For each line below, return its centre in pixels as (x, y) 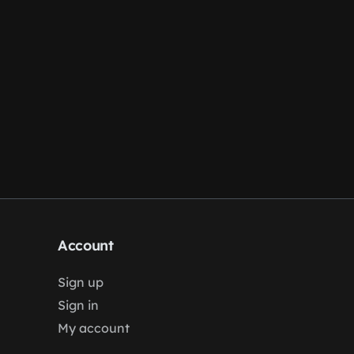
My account (93, 328)
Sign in (78, 305)
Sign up (80, 282)
